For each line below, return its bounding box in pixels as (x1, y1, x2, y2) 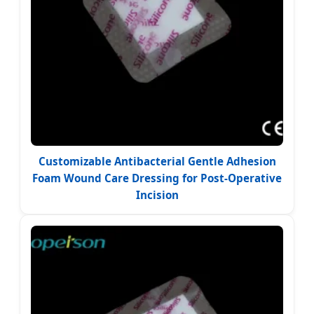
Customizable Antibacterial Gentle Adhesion (38, 153, 276, 168)
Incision (135, 187, 179, 202)
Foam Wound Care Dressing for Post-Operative (32, 170, 282, 185)
